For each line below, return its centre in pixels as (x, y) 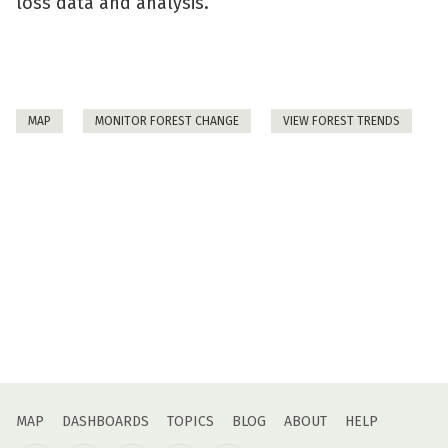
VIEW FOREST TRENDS (341, 121)
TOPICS (190, 421)
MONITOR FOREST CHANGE (167, 121)
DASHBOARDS (105, 421)
